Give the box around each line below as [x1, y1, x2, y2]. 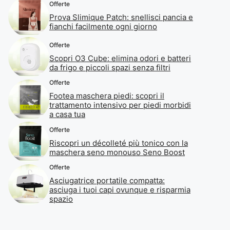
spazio [49, 194, 73, 204]
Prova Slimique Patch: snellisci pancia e [49, 12, 193, 22]
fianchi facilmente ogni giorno [49, 21, 157, 31]
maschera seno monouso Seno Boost [49, 147, 185, 157]
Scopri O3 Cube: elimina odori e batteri [49, 53, 191, 63]
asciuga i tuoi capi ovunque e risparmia [49, 185, 190, 195]
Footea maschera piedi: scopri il [49, 91, 164, 101]
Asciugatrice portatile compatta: [49, 176, 165, 185]
